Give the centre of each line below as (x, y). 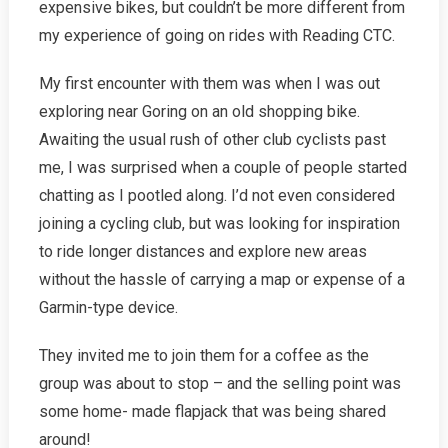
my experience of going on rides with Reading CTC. (216, 36)
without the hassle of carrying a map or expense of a (221, 280)
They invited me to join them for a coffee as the (203, 356)
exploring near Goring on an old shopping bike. (199, 112)
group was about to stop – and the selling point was (219, 384)
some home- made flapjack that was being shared (212, 412)
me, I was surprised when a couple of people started (222, 168)
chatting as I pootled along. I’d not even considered (216, 196)
